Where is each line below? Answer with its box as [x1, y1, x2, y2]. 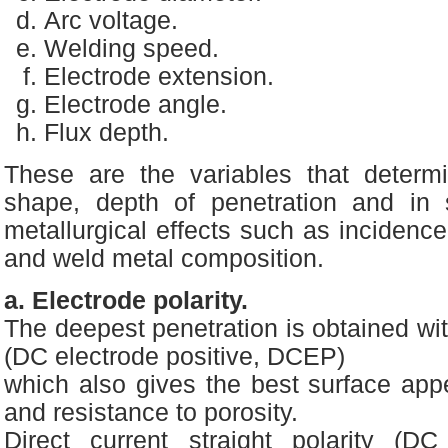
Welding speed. [44, 35, 219, 62]
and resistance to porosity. [4, 399, 298, 426]
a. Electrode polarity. [4, 287, 248, 314]
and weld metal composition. [4, 245, 324, 272]
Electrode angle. [44, 91, 227, 118]
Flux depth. [44, 119, 169, 146]
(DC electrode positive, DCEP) [4, 343, 345, 370]
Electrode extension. [44, 63, 274, 90]
